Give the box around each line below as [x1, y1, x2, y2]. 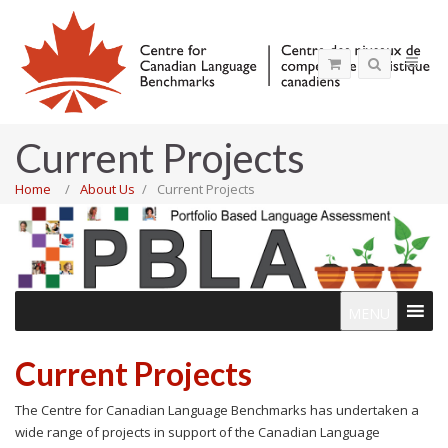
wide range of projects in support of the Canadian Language [15, 423, 380, 441]
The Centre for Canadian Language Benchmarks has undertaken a [15, 401, 419, 419]
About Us [80, 180, 135, 198]
